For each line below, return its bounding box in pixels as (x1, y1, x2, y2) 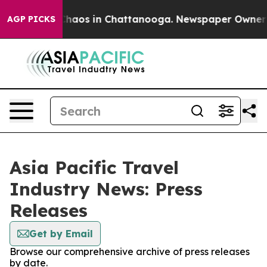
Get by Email (29, 228, 93, 240)
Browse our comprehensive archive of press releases (10, 246, 250, 257)
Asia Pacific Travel (10, 156, 179, 179)
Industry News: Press (10, 178, 203, 200)
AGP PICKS (7, 14, 55, 24)
